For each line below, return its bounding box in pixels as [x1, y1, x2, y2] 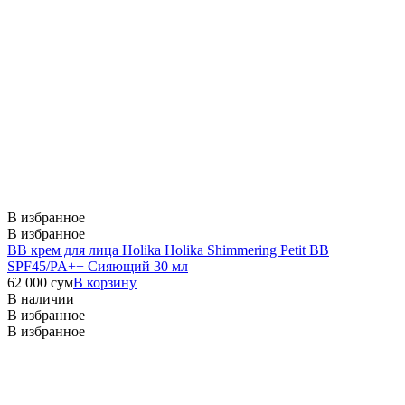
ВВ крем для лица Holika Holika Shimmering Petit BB [7, 241, 329, 258]
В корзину [73, 274, 137, 290]
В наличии [7, 290, 74, 306]
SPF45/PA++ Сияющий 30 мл [7, 258, 188, 274]
